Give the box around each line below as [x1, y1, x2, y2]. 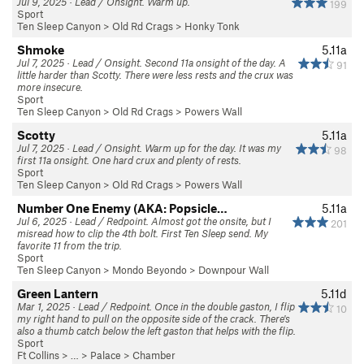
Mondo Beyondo [112, 263, 187, 276]
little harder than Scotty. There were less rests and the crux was [17, 68, 293, 81]
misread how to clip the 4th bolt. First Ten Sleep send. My [17, 227, 268, 240]
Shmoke [17, 42, 64, 57]
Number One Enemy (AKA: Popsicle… [17, 201, 227, 215]
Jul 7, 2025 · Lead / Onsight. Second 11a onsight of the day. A [17, 56, 286, 69]
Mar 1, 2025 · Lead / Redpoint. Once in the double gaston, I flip [17, 300, 295, 313]
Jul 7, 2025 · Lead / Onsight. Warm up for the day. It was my [17, 141, 281, 154]
